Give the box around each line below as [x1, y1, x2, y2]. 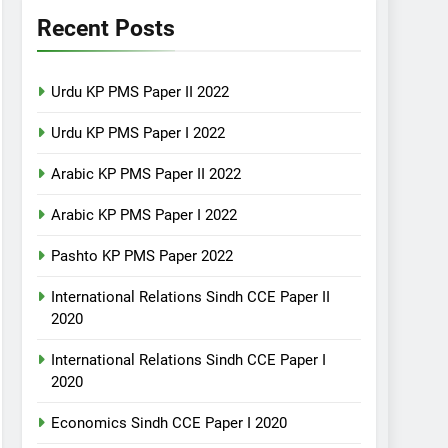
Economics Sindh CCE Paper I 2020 [51, 414, 288, 432]
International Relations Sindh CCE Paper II [51, 288, 331, 306]
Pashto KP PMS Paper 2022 [51, 247, 234, 265]
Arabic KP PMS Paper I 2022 [51, 206, 238, 224]
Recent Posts [37, 14, 176, 42]
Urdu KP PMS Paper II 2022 [51, 83, 230, 101]
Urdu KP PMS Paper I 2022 [51, 124, 226, 142]
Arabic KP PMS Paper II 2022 [51, 165, 242, 183]
